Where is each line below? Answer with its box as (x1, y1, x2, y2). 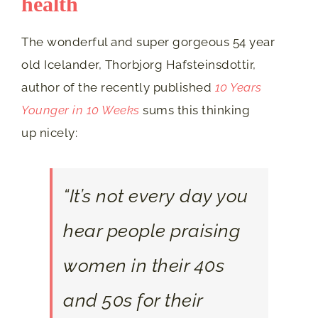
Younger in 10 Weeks (21, 102, 140, 117)
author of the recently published (21, 79, 215, 94)
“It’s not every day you (63, 185, 248, 207)
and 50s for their (63, 289, 203, 311)
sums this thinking (139, 102, 250, 117)
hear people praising (63, 219, 240, 241)
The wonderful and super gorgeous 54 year (21, 34, 275, 49)
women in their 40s (63, 254, 224, 276)
